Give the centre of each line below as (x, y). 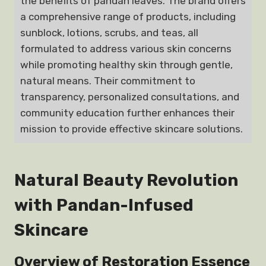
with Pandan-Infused (104, 205)
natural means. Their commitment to (108, 81)
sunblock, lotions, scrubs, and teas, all (109, 33)
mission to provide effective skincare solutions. (132, 129)
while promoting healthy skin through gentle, (126, 65)
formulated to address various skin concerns (126, 49)
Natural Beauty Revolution (126, 180)
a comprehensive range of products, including (128, 17)
